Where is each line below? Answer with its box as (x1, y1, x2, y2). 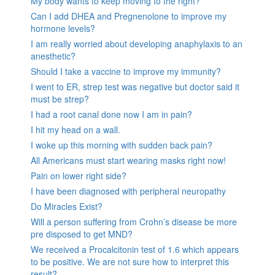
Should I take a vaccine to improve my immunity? (31, 65, 221, 78)
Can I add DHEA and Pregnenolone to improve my (31, 10, 227, 23)
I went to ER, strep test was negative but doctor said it (31, 80, 239, 93)
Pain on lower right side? (31, 169, 126, 182)
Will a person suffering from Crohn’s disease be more (31, 215, 237, 228)
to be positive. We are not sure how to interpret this (31, 255, 229, 268)
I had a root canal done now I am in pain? (31, 108, 192, 121)
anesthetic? (31, 50, 76, 63)
